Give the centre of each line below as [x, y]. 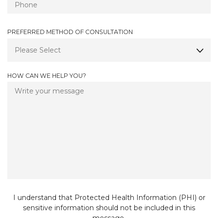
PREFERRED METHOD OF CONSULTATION [70, 32]
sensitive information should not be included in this [109, 208]
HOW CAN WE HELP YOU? [47, 75]
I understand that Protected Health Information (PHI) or [109, 198]
